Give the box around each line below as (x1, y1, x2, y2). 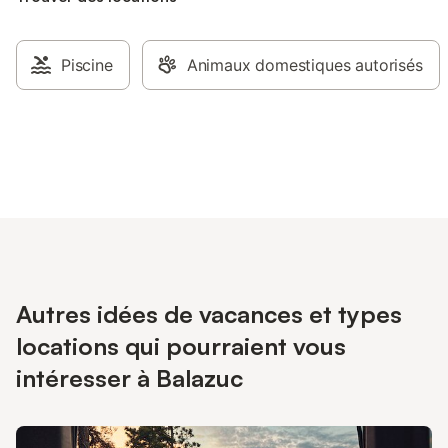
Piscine (61, 55, 113, 75)
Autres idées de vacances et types (16, 299, 402, 329)
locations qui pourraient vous (16, 331, 346, 361)
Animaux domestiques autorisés (186, 55, 423, 75)
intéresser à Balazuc (16, 363, 243, 393)
